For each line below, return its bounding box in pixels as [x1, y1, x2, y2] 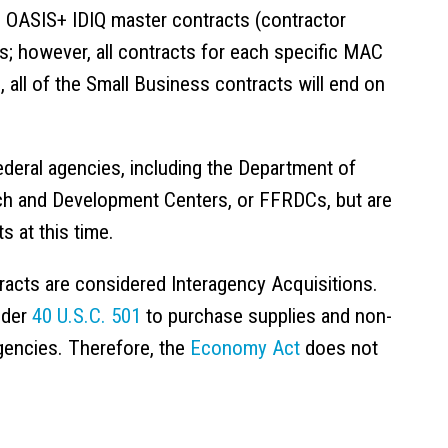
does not [300, 336, 378, 360]
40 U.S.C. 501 [32, 304, 141, 328]
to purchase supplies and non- [141, 304, 392, 328]
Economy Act [190, 336, 300, 360]
